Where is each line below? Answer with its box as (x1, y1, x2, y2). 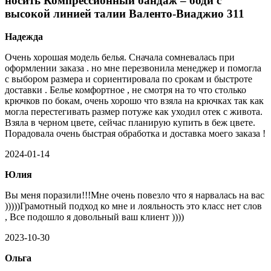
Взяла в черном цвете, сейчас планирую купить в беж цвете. (5, 117, 255, 128)
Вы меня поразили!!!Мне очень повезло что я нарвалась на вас (5, 190, 264, 201)
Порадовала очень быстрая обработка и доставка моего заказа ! (5, 128, 266, 139)
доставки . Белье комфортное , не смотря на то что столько (5, 85, 246, 96)
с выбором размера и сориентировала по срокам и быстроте (5, 74, 252, 85)
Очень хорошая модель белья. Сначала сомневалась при (5, 52, 235, 63)
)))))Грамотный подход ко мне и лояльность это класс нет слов (5, 201, 262, 212)
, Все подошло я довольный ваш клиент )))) (5, 212, 184, 223)
